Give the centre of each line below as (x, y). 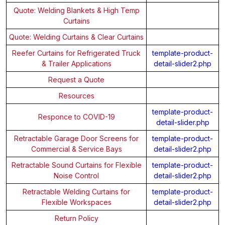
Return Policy (76, 218)
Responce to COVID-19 (76, 117)
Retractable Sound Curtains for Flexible (76, 165)
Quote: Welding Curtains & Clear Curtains (76, 37)
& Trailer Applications (76, 63)
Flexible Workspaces (76, 202)
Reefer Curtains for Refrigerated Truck (76, 53)
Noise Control (76, 175)
